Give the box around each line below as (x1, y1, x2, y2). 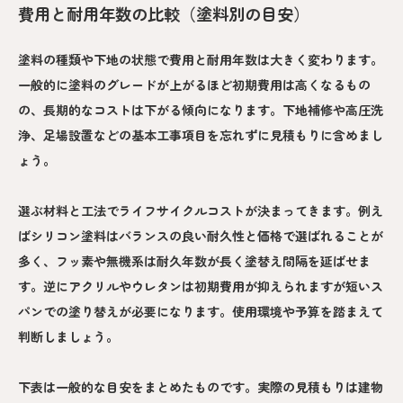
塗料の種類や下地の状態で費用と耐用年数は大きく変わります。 (18, 49, 383, 68)
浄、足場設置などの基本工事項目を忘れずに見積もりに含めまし (18, 125, 383, 144)
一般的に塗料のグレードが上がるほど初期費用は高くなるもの (18, 75, 371, 94)
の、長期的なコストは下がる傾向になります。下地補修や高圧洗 (18, 100, 383, 119)
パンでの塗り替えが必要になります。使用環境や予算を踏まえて (18, 301, 383, 320)
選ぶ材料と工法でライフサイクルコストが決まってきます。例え (18, 201, 383, 219)
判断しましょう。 (18, 327, 119, 345)
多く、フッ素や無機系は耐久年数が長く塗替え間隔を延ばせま (18, 251, 371, 270)
